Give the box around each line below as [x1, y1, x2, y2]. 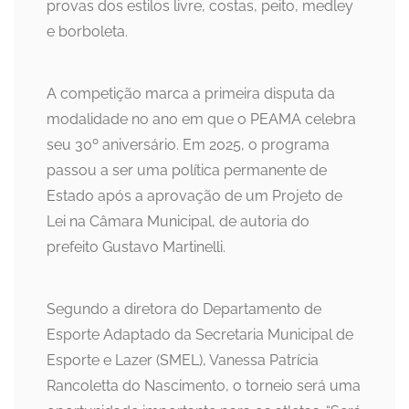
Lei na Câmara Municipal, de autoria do [47, 213, 309, 231]
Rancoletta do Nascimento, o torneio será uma [47, 377, 361, 395]
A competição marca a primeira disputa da [47, 85, 335, 103]
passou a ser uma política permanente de [47, 162, 327, 180]
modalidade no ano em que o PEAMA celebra [47, 110, 356, 129]
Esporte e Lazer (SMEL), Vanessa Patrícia [47, 351, 319, 370]
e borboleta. [47, 23, 128, 41]
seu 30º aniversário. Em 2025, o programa [47, 136, 330, 154]
